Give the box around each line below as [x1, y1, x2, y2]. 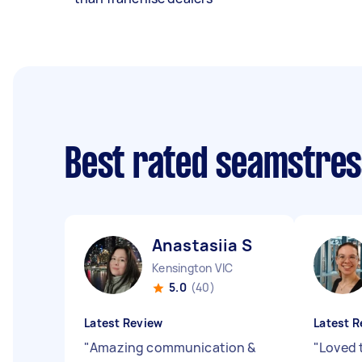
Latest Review [84, 315, 163, 330]
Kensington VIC [152, 260, 234, 276]
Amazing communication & [90, 339, 257, 356]
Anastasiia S [152, 234, 252, 256]
